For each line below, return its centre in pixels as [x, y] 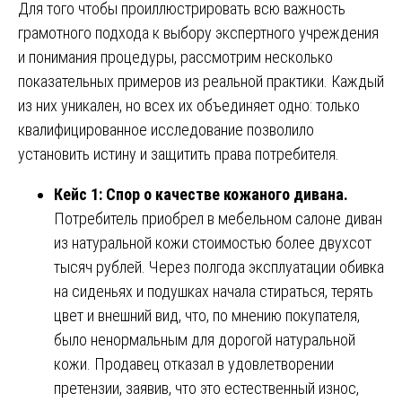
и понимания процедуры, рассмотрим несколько [175, 57]
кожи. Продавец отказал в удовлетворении [194, 363]
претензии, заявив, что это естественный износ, [206, 388]
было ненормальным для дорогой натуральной [205, 339]
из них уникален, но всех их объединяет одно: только [189, 105]
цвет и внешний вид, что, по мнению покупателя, [207, 315]
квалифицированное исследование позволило [166, 129]
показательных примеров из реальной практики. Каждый [201, 81]
